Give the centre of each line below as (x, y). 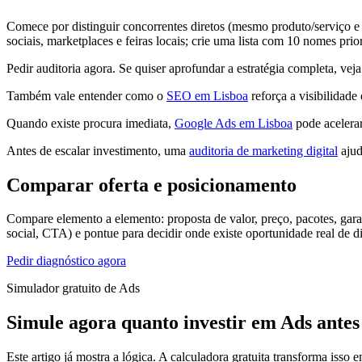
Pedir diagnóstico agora (66, 261)
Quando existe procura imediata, (90, 123)
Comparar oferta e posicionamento (152, 185)
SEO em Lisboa (207, 95)
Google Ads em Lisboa (234, 123)
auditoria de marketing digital (263, 150)
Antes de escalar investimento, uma (98, 150)
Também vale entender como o (86, 95)
